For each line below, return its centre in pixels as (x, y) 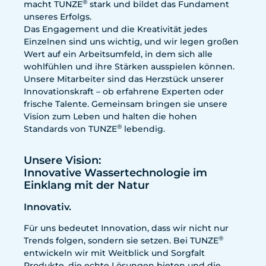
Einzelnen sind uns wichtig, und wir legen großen (131, 42)
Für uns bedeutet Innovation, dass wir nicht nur (126, 228)
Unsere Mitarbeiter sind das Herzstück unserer (124, 79)
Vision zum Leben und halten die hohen (110, 116)
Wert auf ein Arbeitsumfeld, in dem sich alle (118, 54)
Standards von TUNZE (70, 129)
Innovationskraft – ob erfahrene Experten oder (124, 91)
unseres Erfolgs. (58, 17)
